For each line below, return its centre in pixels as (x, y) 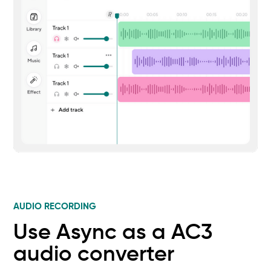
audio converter (94, 255)
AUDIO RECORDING (55, 207)
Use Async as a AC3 (113, 233)
